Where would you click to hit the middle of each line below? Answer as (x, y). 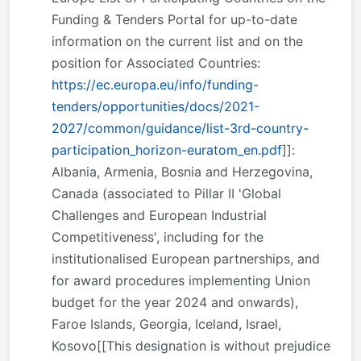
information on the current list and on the (177, 41)
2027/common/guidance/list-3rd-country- (180, 128)
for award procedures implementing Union (181, 280)
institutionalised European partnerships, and (186, 258)
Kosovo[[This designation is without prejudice (191, 345)
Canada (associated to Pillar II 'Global (166, 193)
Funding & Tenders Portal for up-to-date (174, 19)
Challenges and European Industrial (159, 215)
